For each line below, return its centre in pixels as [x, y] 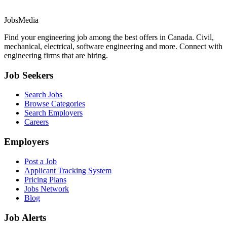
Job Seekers [29, 75]
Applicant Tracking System [68, 170]
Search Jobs [43, 95]
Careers [36, 122]
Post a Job [41, 161]
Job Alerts [25, 217]
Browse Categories [55, 104]
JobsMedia [21, 20]
